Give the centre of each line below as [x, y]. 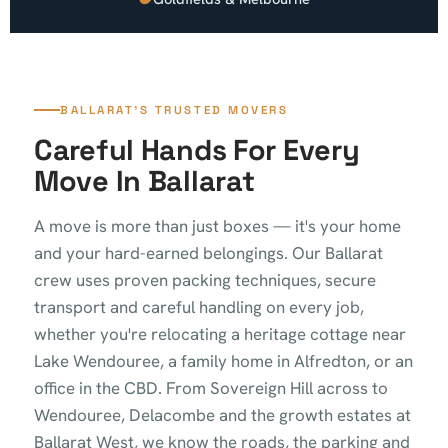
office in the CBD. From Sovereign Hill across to [211, 388]
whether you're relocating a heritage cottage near [220, 334]
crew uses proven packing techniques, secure [205, 280]
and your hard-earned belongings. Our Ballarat [208, 253]
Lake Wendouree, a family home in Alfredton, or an [223, 361]
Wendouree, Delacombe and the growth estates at [222, 415]
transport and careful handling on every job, [199, 307]
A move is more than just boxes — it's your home [217, 226]
